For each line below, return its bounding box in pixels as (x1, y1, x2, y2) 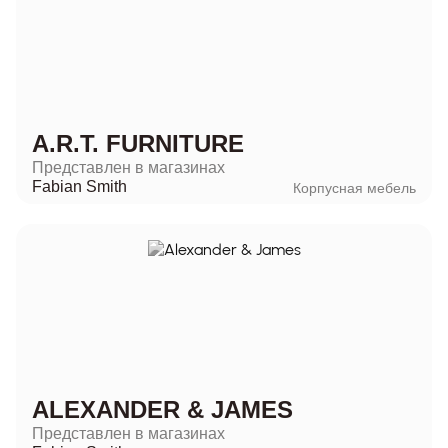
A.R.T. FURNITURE (32, 129, 244, 157)
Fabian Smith (32, 177, 127, 195)
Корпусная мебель (293, 179, 416, 196)
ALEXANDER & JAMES (32, 395, 293, 423)
